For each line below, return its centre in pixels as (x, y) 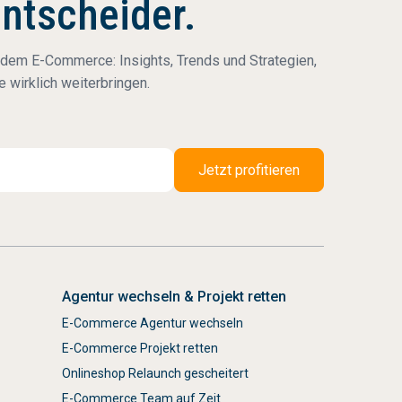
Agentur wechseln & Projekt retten (174, 297)
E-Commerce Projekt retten (140, 348)
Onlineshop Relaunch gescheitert (155, 373)
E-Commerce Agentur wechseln (152, 323)
